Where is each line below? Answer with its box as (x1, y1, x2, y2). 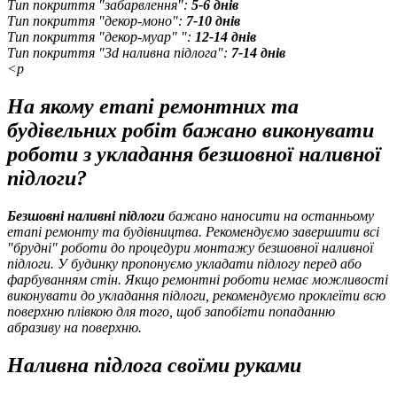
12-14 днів (195, 29, 256, 45)
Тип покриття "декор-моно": (7, 13, 186, 29)
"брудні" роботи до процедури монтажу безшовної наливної (7, 240, 373, 256)
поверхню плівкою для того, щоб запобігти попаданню (7, 304, 335, 320)
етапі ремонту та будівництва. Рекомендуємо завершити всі (7, 224, 379, 240)
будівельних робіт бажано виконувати (7, 119, 374, 143)
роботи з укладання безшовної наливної (7, 143, 381, 167)
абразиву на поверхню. (7, 320, 142, 336)
